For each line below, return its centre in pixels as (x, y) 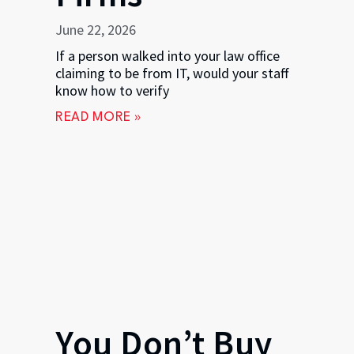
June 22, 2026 (96, 29)
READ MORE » (99, 117)
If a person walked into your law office (168, 55)
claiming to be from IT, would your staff (172, 73)
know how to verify (112, 90)
